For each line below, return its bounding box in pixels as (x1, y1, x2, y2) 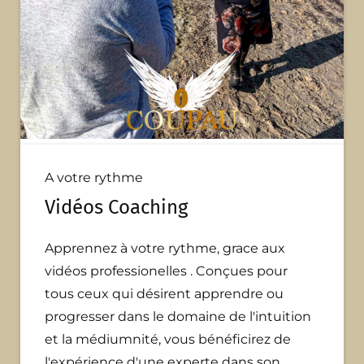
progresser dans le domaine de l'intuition (45, 309, 311, 325)
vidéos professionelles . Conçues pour (45, 263, 288, 279)
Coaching (103, 196, 188, 219)
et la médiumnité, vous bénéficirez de (45, 331, 291, 348)
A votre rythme (45, 170, 143, 186)
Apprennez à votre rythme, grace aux (45, 240, 285, 257)
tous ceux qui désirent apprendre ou (45, 286, 284, 302)
